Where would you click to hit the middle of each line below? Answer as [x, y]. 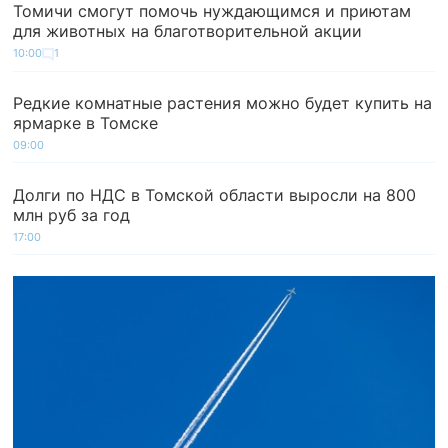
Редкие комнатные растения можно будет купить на [223, 103]
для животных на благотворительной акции [188, 31]
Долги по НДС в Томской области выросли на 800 [215, 194]
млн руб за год [72, 214]
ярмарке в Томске [86, 123]
